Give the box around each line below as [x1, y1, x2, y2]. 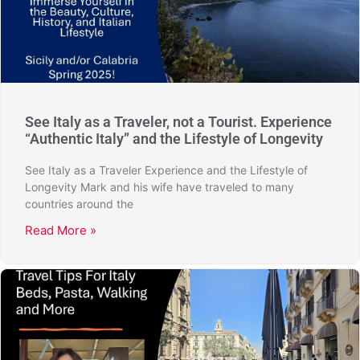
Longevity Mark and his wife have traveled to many [25, 180, 294, 194]
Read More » [25, 223, 96, 238]
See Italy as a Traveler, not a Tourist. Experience [25, 113, 332, 130]
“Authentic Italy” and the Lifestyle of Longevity [25, 130, 323, 147]
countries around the [25, 197, 133, 211]
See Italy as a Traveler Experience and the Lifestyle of [25, 163, 308, 177]
